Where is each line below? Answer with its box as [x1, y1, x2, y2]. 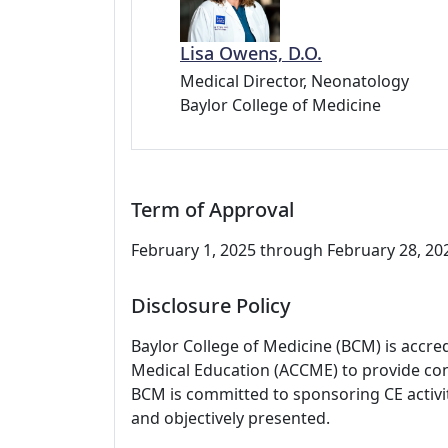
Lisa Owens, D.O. [180, 41, 322, 66]
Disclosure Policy [131, 292, 291, 320]
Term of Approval [131, 196, 294, 224]
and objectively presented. [131, 407, 330, 430]
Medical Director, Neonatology [180, 70, 409, 93]
